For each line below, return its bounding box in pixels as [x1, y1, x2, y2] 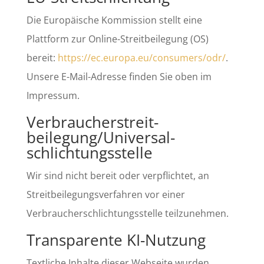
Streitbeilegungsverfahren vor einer [26, 188, 185, 201]
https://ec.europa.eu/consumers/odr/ [57, 51, 226, 64]
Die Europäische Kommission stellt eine [26, 14, 202, 27]
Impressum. [26, 89, 80, 102]
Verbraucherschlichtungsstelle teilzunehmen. [26, 207, 229, 220]
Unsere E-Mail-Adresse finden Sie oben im [26, 70, 212, 83]
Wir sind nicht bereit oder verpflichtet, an [26, 169, 209, 182]
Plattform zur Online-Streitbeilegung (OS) [26, 32, 209, 45]
